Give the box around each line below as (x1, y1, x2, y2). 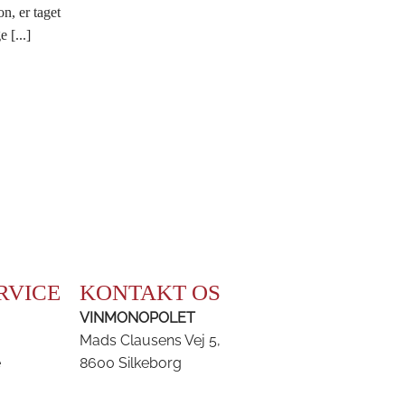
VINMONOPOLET (80, 308, 196, 326)
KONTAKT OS (80, 279, 221, 305)
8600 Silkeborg (80, 353, 183, 372)
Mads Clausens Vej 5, (80, 331, 221, 349)
